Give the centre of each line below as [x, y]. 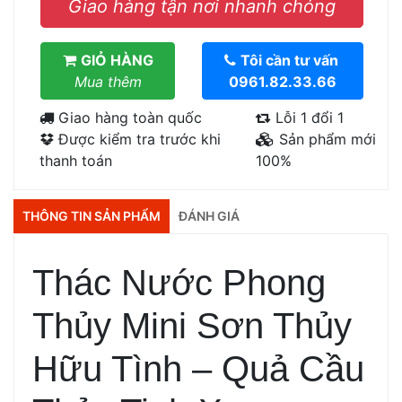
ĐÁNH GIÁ [209, 216]
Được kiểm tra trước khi [137, 140]
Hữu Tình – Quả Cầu [198, 369]
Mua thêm [108, 82]
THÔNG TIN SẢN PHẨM [92, 216]
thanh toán [76, 161]
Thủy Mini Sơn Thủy [192, 326]
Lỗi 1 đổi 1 [307, 118]
